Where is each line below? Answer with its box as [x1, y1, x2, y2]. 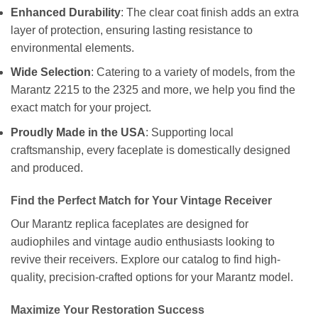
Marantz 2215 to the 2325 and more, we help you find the [11, 84, 295, 97]
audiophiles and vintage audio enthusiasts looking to [11, 235, 275, 248]
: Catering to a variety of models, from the [91, 66, 295, 79]
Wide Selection [11, 66, 91, 79]
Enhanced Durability [11, 6, 121, 18]
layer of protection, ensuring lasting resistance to [11, 23, 253, 36]
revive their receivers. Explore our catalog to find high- [11, 253, 280, 265]
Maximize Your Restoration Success [11, 303, 204, 316]
